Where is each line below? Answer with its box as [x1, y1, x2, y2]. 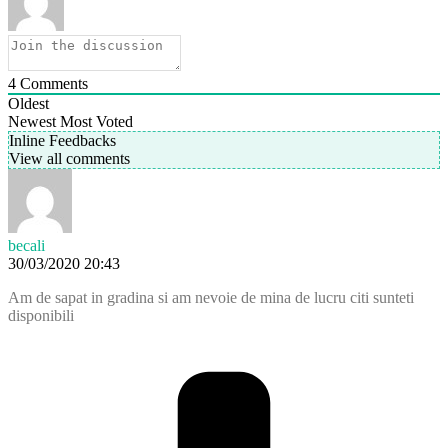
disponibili [8, 306, 74, 324]
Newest [8, 112, 56, 130]
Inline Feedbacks [9, 131, 116, 149]
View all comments [9, 149, 130, 167]
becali [8, 236, 45, 254]
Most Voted [60, 112, 133, 130]
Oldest [8, 94, 49, 112]
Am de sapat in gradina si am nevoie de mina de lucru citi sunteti [8, 288, 414, 306]
